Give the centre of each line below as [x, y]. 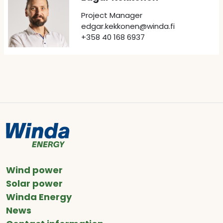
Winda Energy [39, 197]
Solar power [34, 183]
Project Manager [111, 15]
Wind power [34, 170]
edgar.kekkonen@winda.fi [128, 26]
